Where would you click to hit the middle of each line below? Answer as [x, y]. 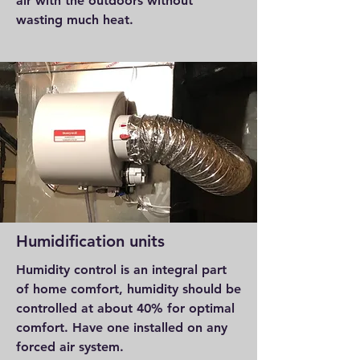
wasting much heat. [77, 20]
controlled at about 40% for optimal [125, 308]
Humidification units [90, 241]
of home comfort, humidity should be [129, 289]
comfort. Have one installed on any [122, 327]
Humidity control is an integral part [121, 270]
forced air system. [70, 347]
